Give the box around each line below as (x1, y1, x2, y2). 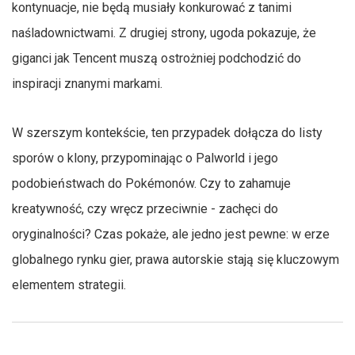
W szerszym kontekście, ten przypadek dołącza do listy (12, 124, 323, 140)
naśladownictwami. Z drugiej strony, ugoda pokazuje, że (12, 25, 316, 40)
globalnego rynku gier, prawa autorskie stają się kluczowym (12, 251, 339, 267)
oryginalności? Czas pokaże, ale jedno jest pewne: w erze (12, 226, 330, 242)
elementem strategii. (12, 277, 126, 292)
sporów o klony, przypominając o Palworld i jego (12, 150, 278, 166)
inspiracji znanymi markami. (12, 75, 162, 91)
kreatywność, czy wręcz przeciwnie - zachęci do (12, 200, 278, 216)
